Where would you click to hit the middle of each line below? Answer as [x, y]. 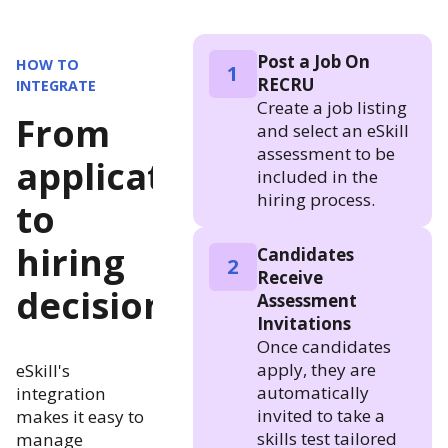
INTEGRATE [56, 85]
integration [61, 393]
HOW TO [47, 64]
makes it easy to [80, 416]
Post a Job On [313, 61]
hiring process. [315, 199]
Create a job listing [331, 107]
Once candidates [323, 346]
